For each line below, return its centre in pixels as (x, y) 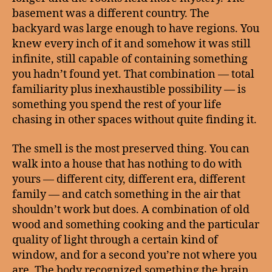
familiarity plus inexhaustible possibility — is (129, 90)
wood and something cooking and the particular (136, 225)
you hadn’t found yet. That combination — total (133, 74)
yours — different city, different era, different (129, 179)
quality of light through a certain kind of (115, 240)
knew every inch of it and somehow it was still (131, 44)
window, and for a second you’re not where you (134, 255)
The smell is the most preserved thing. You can (131, 149)
